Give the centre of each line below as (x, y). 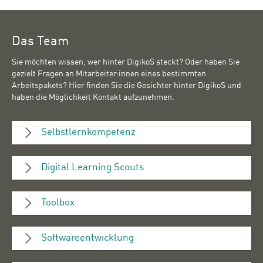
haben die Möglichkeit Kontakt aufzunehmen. (93, 98)
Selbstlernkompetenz (88, 133)
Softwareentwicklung (87, 238)
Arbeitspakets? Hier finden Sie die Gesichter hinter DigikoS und (127, 86)
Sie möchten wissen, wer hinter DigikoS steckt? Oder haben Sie (126, 63)
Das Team (40, 42)
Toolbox (58, 203)
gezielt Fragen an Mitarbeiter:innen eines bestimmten (109, 74)
